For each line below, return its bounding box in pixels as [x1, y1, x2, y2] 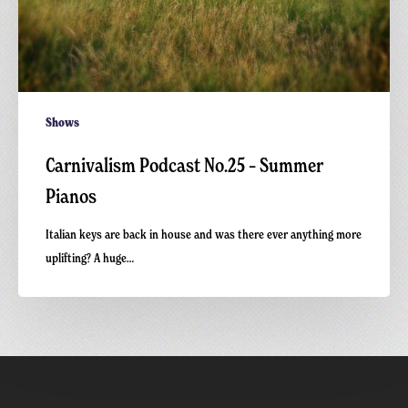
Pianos [46, 184, 97, 208]
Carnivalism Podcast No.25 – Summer [46, 153, 323, 177]
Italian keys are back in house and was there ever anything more [46, 226, 362, 241]
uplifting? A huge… [46, 250, 134, 265]
